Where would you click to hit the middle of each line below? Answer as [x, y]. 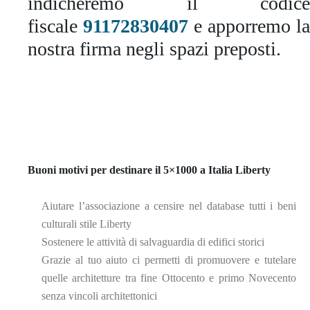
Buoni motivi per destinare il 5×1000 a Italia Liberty [149, 170]
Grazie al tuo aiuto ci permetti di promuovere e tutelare [169, 260]
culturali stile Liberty [86, 224]
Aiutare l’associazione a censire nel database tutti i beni [169, 206]
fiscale [55, 26]
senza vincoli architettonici [99, 296]
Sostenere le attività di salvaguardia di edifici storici [153, 242]
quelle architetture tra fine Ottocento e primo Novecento [169, 278]
